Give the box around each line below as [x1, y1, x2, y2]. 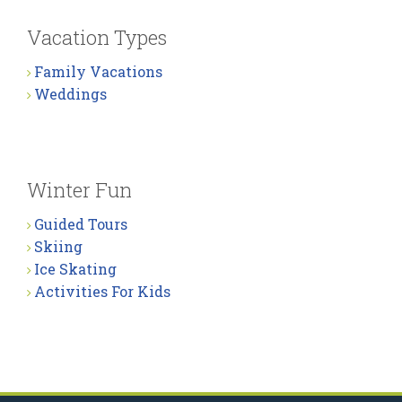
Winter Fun [27, 177, 132, 203]
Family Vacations [34, 62, 162, 81]
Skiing [34, 237, 83, 256]
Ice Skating [34, 259, 117, 278]
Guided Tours [34, 214, 127, 233]
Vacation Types [27, 24, 167, 50]
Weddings [34, 84, 107, 103]
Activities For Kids [34, 282, 170, 301]
